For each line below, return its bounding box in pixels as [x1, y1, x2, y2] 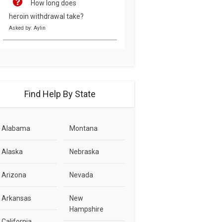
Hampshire [69, 205, 104, 213]
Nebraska [69, 147, 99, 156]
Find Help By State [24, 88, 96, 99]
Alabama [1, 124, 30, 132]
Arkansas [1, 194, 31, 202]
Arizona [1, 170, 26, 179]
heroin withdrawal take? [9, 12, 84, 20]
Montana [69, 124, 98, 132]
